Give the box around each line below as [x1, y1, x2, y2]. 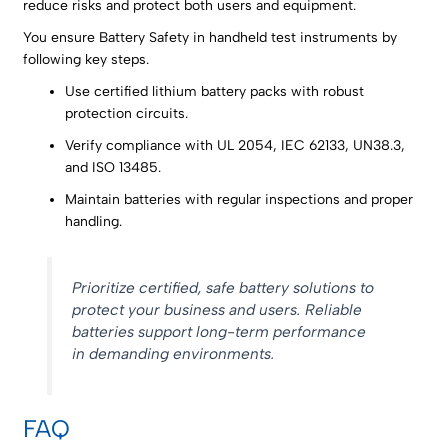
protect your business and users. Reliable [71, 299, 362, 319]
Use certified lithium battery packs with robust [65, 83, 365, 101]
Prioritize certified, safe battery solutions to [71, 277, 374, 297]
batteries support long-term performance [71, 321, 366, 341]
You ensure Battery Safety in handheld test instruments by [23, 29, 398, 47]
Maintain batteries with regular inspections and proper [65, 191, 414, 209]
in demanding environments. [71, 343, 275, 363]
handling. [65, 213, 123, 231]
